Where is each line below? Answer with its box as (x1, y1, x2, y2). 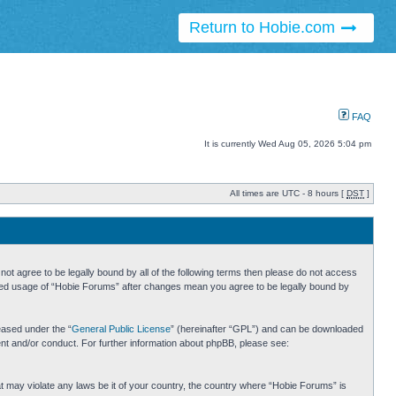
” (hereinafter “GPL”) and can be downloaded (171, 324, 363, 335)
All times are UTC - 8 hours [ (230, 188, 346, 199)
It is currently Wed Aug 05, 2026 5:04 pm (204, 139, 371, 149)
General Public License (72, 324, 171, 335)
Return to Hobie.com (188, 19, 339, 37)
